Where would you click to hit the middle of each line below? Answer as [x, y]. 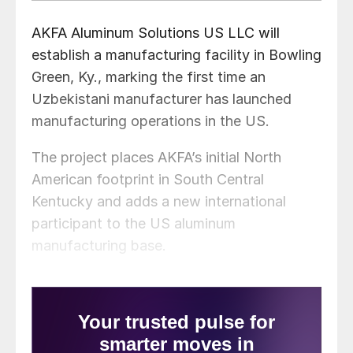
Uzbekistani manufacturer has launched [162, 99]
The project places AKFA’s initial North [156, 158]
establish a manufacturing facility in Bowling [176, 55]
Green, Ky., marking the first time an [149, 77]
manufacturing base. [99, 246]
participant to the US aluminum [134, 224]
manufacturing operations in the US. [150, 121]
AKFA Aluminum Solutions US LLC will [156, 33]
